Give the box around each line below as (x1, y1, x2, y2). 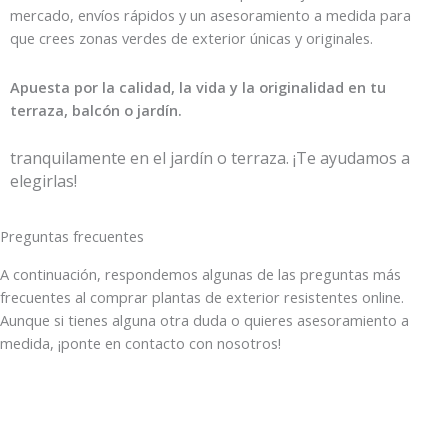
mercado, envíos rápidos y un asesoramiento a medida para (10, 5, 411, 26)
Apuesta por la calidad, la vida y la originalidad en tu (10, 76, 386, 97)
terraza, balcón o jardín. (10, 99, 186, 120)
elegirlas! (10, 170, 77, 193)
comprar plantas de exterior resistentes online (90, 286, 401, 307)
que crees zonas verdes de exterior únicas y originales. (10, 28, 373, 49)
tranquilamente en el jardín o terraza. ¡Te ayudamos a (10, 147, 410, 170)
